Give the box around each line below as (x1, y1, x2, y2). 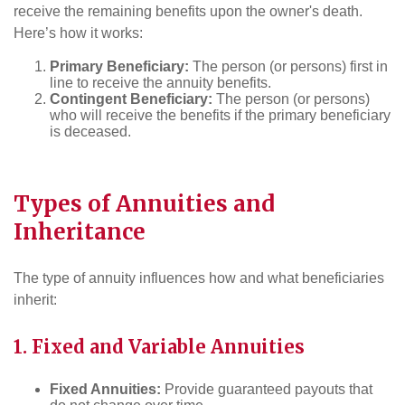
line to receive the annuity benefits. (50, 75, 271, 91)
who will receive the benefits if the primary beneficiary (50, 108, 391, 124)
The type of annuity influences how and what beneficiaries (14, 270, 384, 287)
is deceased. (50, 124, 131, 140)
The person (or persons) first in (189, 59, 388, 75)
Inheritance (14, 218, 146, 247)
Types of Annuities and (14, 190, 275, 219)
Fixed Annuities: (50, 381, 161, 398)
